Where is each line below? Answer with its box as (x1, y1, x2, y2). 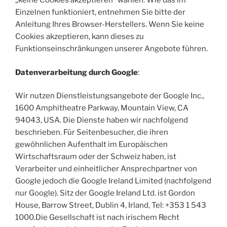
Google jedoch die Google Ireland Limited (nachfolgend (15, 176, 211, 186)
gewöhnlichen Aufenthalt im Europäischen (15, 140, 168, 149)
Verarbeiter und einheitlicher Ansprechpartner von (15, 164, 197, 174)
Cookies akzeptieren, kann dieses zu (15, 32, 144, 42)
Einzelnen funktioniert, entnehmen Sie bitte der (15, 8, 185, 17)
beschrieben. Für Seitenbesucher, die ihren (15, 128, 168, 137)
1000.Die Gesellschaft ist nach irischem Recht (15, 213, 179, 222)
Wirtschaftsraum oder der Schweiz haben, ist (15, 152, 176, 162)
